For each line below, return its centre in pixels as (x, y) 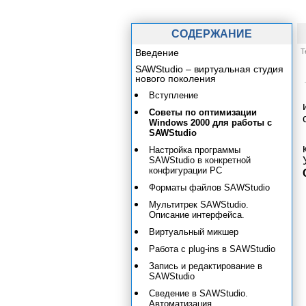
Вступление (173, 95)
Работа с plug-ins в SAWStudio (212, 249)
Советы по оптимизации (203, 112)
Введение (157, 53)
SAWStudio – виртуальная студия (209, 69)
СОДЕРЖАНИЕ (212, 34)
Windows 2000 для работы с (210, 123)
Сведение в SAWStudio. (198, 293)
